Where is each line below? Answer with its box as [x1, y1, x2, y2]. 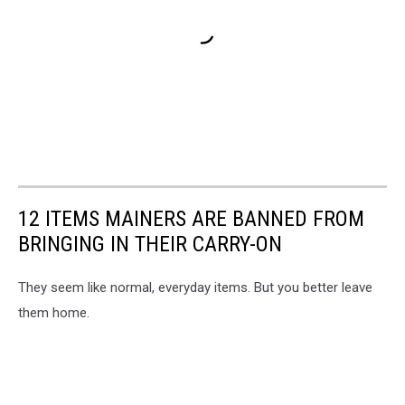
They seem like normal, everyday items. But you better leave [18, 279, 372, 297]
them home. [18, 305, 89, 322]
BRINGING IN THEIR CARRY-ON [18, 231, 282, 258]
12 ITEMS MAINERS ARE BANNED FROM [18, 206, 364, 232]
